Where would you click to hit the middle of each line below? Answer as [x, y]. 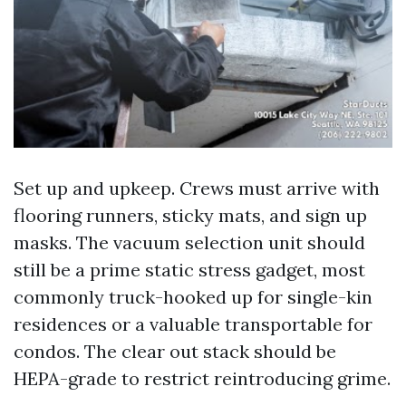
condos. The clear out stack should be [175, 352]
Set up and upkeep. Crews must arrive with [197, 188]
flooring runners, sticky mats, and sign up [190, 216]
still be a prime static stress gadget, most [189, 270]
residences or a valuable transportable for [193, 324]
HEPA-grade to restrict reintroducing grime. [202, 379]
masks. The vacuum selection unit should [189, 243]
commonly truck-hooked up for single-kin [193, 297]
